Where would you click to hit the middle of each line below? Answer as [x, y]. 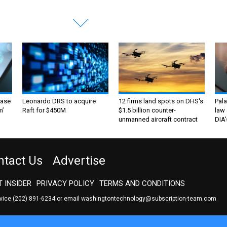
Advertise [79, 161]
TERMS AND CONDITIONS [142, 184]
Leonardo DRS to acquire [59, 101]
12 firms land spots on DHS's [161, 101]
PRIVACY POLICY [65, 184]
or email [68, 199]
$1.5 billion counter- [147, 110]
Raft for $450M [44, 110]
